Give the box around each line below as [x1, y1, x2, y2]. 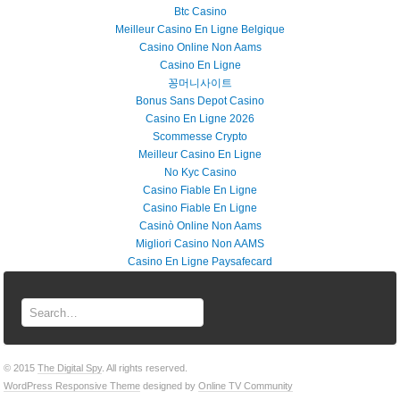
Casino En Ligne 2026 [146, 112, 254, 125]
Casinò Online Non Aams [138, 220, 262, 232]
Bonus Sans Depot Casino [136, 95, 264, 107]
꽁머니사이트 [168, 77, 232, 89]
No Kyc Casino [163, 166, 237, 179]
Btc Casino [173, 5, 227, 18]
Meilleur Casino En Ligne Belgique [115, 23, 285, 36]
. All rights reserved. [102, 362, 188, 374]
